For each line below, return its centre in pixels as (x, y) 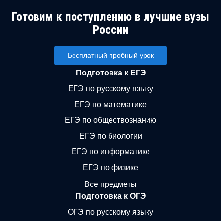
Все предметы (110, 184)
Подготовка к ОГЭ (110, 196)
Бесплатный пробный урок (110, 55)
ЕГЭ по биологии (110, 136)
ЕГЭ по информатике (110, 152)
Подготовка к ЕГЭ (110, 73)
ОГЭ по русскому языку (110, 212)
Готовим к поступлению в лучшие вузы (110, 17)
